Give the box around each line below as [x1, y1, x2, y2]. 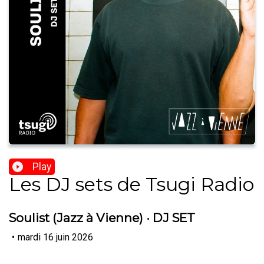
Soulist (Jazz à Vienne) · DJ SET [9, 210, 195, 226]
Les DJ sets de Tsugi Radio [9, 173, 254, 196]
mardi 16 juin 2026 [18, 231, 93, 243]
